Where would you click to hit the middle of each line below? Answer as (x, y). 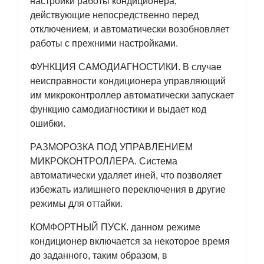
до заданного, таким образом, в (99, 255)
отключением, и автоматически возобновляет (130, 29)
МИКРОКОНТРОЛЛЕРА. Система (104, 161)
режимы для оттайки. (76, 204)
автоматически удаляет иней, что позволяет (126, 175)
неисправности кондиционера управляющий (128, 81)
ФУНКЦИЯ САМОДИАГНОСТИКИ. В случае (126, 67)
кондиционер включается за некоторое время (130, 241)
